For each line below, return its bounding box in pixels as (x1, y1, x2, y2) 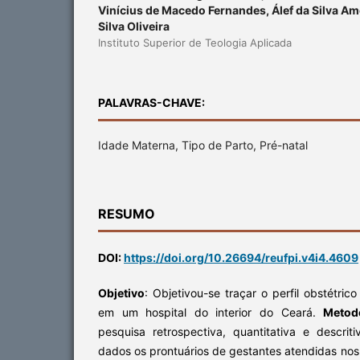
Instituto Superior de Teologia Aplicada (98, 35, 292, 49)
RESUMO (98, 205, 155, 222)
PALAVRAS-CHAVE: (98, 95, 205, 109)
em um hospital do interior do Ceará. (98, 305, 324, 319)
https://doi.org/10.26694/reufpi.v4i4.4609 (124, 250, 358, 264)
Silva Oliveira (98, 18, 170, 33)
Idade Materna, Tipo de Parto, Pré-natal (98, 137, 308, 152)
